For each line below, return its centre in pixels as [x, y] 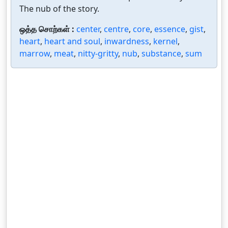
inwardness [127, 41]
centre [116, 29]
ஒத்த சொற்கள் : [48, 29]
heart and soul [72, 41]
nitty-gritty [98, 53]
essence [170, 29]
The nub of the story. [59, 9]
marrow [35, 53]
